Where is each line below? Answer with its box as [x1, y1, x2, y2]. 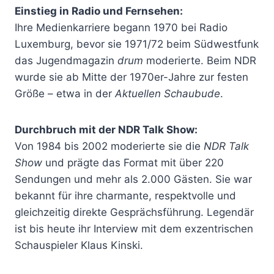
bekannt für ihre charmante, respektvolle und [15, 189, 236, 202]
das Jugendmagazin [15, 54, 117, 67]
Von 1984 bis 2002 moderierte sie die [15, 139, 204, 152]
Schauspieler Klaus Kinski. [15, 239, 143, 251]
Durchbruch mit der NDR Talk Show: [15, 123, 198, 136]
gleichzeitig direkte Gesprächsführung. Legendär [15, 206, 254, 218]
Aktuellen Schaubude [115, 87, 220, 100]
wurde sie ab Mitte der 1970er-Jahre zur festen [15, 70, 248, 83]
